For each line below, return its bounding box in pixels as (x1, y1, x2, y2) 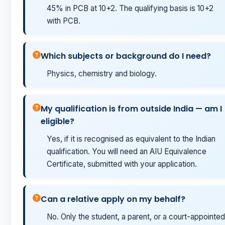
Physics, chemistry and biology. (47, 69, 157, 79)
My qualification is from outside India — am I (41, 103, 222, 115)
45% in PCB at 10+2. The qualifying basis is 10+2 (47, 4, 213, 14)
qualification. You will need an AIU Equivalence (47, 147, 206, 157)
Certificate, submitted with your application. (47, 159, 197, 169)
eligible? (41, 116, 74, 128)
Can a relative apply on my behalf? (41, 193, 185, 205)
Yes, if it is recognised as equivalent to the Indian (47, 134, 215, 144)
